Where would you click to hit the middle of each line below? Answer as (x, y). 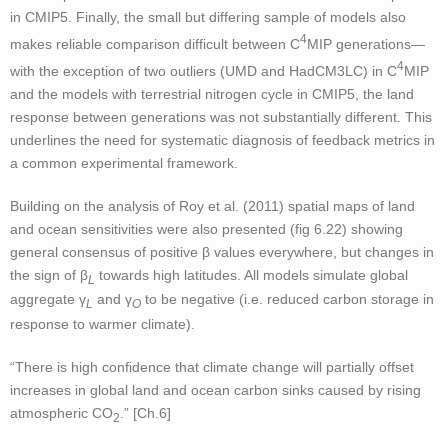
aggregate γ (48, 299)
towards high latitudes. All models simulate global (251, 274)
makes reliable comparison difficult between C (155, 44)
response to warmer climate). (102, 324)
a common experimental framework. (124, 162)
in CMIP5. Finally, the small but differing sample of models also (208, 17)
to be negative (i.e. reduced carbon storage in (287, 299)
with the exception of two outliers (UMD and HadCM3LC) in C (203, 70)
